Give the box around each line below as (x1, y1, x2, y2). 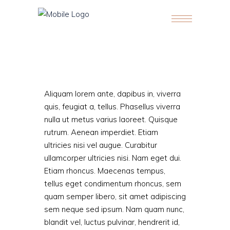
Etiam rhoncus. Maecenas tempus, (44, 166, 165, 176)
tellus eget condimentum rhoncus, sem (44, 179, 181, 188)
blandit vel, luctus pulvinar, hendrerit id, (44, 217, 180, 227)
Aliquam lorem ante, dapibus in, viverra (44, 89, 181, 99)
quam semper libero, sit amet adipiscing (44, 191, 186, 201)
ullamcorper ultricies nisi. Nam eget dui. (44, 153, 181, 163)
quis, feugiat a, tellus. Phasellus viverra (44, 102, 180, 111)
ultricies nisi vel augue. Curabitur (44, 140, 157, 150)
